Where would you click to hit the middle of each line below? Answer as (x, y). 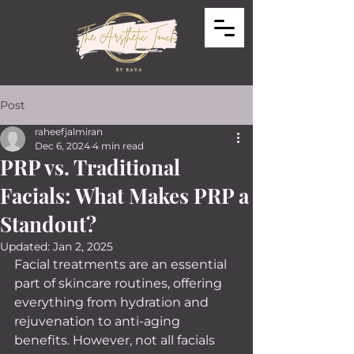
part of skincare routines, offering (120, 283)
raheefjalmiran (69, 132)
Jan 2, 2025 (83, 247)
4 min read (118, 146)
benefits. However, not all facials (116, 340)
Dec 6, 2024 (62, 146)
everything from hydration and (113, 302)
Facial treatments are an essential (122, 264)
